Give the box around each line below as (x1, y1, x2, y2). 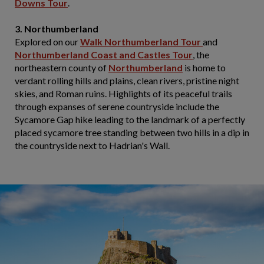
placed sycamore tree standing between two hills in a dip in (15, 127, 249, 138)
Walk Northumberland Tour (80, 36, 203, 47)
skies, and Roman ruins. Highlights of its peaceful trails (15, 88, 232, 99)
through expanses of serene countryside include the (15, 101, 219, 112)
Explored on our (15, 36, 80, 47)
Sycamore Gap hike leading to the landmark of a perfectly (15, 114, 245, 125)
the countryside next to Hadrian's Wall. (15, 140, 170, 151)
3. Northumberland (15, 23, 98, 34)
